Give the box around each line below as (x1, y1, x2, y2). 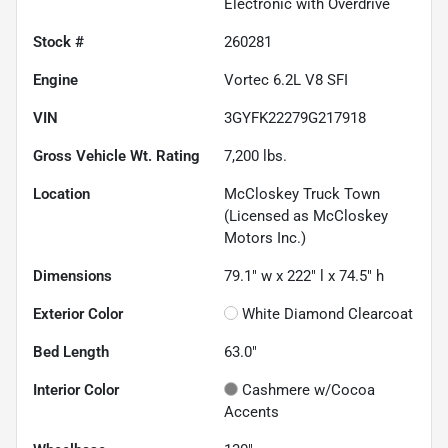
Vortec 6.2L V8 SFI (224, 70, 348, 89)
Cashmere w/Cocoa (242, 380, 375, 399)
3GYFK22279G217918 (224, 108, 366, 127)
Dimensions (33, 266, 112, 285)
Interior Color (33, 380, 119, 399)
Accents (224, 402, 279, 421)
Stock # (33, 32, 84, 51)
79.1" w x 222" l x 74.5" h (224, 266, 384, 285)
